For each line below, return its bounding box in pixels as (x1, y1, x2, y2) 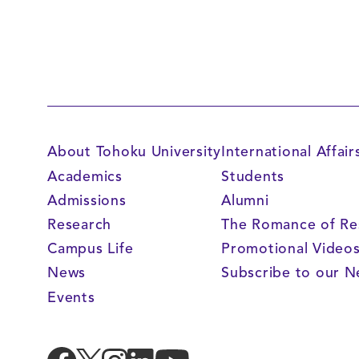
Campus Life (47, 240, 134, 258)
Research (47, 216, 112, 234)
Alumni (221, 191, 269, 209)
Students (221, 167, 285, 185)
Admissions (47, 191, 127, 209)
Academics (47, 167, 123, 185)
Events (47, 288, 95, 306)
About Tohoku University (47, 143, 222, 161)
